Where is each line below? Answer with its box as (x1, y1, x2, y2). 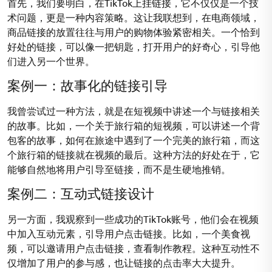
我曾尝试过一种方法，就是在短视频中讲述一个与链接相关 (7, 104, 260, 117)
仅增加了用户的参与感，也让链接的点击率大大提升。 (7, 256, 240, 268)
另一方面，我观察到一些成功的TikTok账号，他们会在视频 (7, 212, 259, 225)
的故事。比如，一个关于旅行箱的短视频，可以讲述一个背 (7, 119, 260, 131)
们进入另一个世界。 (7, 55, 95, 67)
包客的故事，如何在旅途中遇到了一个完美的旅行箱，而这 (7, 134, 260, 146)
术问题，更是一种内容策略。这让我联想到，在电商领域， (7, 11, 260, 23)
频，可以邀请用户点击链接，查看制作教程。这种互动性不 (7, 242, 260, 254)
